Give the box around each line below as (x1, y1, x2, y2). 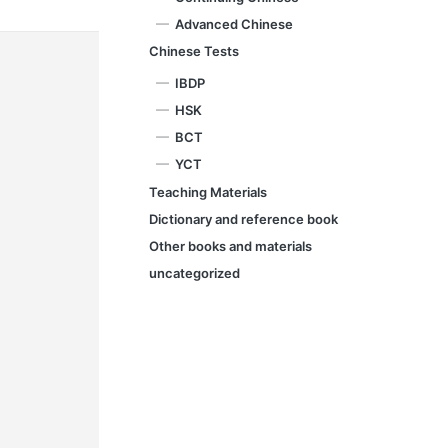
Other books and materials (149, 237, 313, 254)
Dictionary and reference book (149, 210, 339, 227)
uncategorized (149, 264, 241, 281)
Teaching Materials (149, 183, 268, 200)
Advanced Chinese (175, 15, 294, 32)
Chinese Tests (149, 43, 240, 60)
